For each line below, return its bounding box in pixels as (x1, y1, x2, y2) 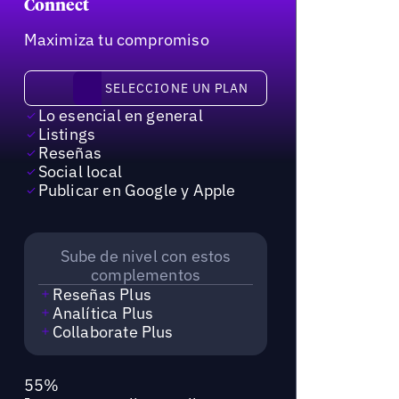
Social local (37, 161, 122, 183)
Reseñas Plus (52, 283, 151, 305)
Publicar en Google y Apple (37, 180, 236, 201)
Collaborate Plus (52, 321, 174, 342)
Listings (37, 124, 96, 145)
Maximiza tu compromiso (23, 29, 209, 51)
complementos (90, 264, 201, 285)
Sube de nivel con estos (60, 245, 232, 266)
